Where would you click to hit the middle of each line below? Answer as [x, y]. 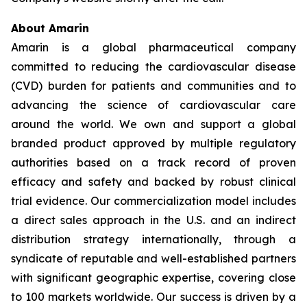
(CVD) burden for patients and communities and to [153, 86]
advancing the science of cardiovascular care [153, 105]
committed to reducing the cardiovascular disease [153, 66]
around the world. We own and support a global [153, 124]
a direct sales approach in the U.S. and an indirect [153, 220]
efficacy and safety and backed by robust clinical [153, 182]
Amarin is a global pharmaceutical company [153, 47]
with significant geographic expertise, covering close [153, 278]
